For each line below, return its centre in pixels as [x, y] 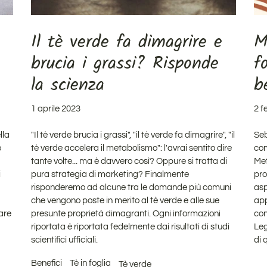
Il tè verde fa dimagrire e [127, 42]
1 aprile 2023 [56, 108]
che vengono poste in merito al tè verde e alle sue [125, 200]
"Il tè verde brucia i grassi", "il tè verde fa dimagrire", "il [133, 135]
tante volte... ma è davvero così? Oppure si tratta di [129, 161]
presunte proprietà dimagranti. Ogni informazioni [126, 213]
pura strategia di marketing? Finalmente [110, 174]
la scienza [68, 85]
